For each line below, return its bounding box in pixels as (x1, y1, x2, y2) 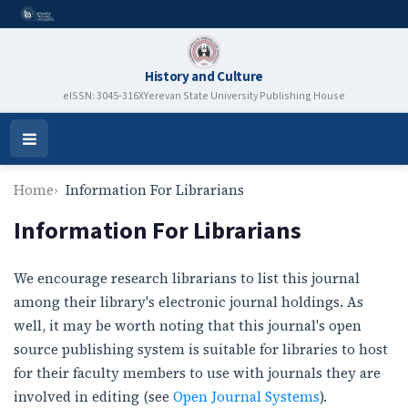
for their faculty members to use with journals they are (14, 363, 381, 383)
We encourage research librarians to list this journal (14, 269, 360, 289)
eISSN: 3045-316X (63, 88, 144, 105)
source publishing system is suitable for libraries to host (14, 340, 388, 360)
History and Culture (144, 66, 264, 87)
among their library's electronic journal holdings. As (14, 292, 363, 312)
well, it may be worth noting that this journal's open (14, 316, 362, 336)
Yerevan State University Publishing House (144, 88, 345, 105)
